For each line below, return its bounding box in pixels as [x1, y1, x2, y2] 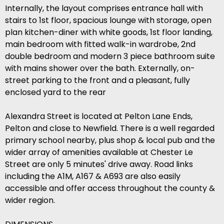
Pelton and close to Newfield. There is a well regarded [5, 122, 214, 134]
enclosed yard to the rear [5, 86, 106, 98]
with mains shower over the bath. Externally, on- [5, 62, 195, 74]
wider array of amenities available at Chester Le [5, 146, 193, 158]
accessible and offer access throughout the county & [5, 182, 215, 194]
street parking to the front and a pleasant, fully [5, 74, 190, 86]
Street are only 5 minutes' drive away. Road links [5, 158, 193, 170]
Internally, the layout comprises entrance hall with [5, 2, 203, 14]
